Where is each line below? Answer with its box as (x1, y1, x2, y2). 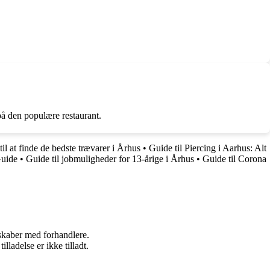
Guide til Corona (202, 153, 266, 164)
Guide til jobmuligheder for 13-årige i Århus (26, 153, 194, 164)
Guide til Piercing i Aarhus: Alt (149, 142, 266, 153)
